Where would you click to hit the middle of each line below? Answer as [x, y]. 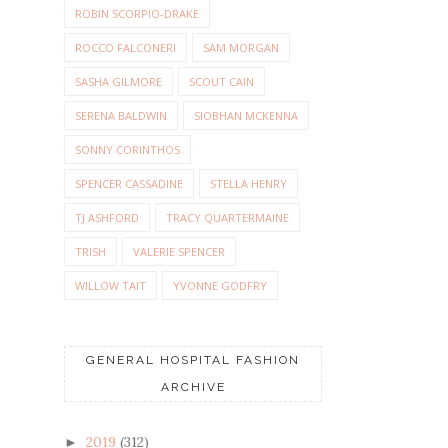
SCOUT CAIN [221, 82]
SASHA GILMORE [118, 82]
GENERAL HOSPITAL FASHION [193, 360]
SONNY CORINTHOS [127, 150]
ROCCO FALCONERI [125, 48]
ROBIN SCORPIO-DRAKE [137, 14]
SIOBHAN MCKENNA [246, 116]
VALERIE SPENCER [179, 252]
